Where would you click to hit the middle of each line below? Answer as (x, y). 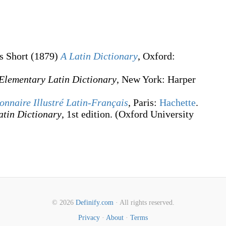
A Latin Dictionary (99, 56)
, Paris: (144, 102)
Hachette (178, 102)
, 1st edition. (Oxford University (128, 114)
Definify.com (94, 203)
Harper (180, 79)
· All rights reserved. (144, 203)
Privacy (89, 218)
